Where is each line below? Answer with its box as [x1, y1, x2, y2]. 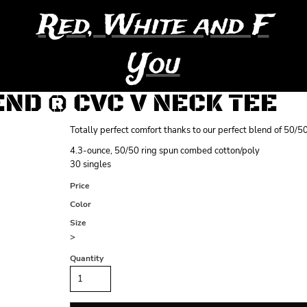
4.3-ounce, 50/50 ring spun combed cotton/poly [70, 145, 260, 157]
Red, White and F [38, 6, 269, 46]
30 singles [70, 158, 111, 171]
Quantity [70, 253, 103, 264]
